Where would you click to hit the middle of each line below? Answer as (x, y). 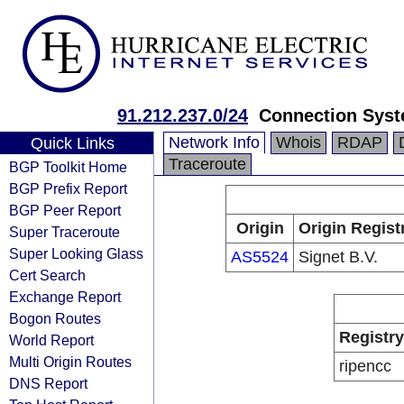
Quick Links (72, 143)
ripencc (365, 366)
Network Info (214, 142)
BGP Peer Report (65, 210)
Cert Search (47, 275)
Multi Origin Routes (70, 362)
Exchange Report (65, 297)
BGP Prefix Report (68, 188)
